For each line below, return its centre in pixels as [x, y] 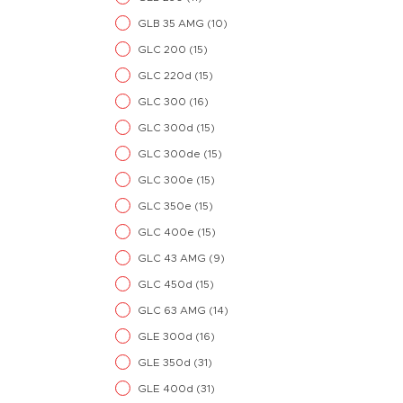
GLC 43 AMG [173, 258]
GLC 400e [167, 232]
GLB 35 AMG [172, 23]
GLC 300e [167, 180]
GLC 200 [163, 49]
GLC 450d [166, 284]
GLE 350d [166, 363]
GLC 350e [166, 206]
